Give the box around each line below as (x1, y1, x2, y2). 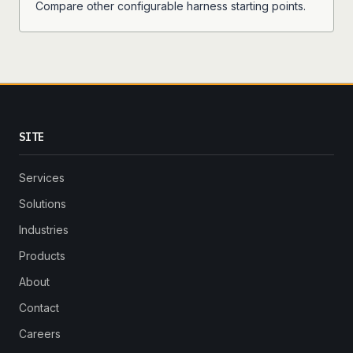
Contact (19, 301, 59, 314)
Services (19, 171, 65, 184)
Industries (19, 223, 69, 236)
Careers (19, 327, 61, 340)
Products (19, 249, 65, 262)
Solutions (19, 197, 66, 210)
